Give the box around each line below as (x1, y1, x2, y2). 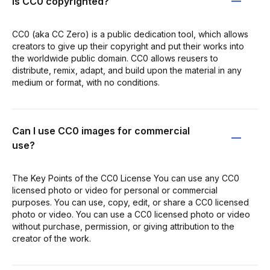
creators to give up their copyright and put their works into (12, 40, 244, 51)
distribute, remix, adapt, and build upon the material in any (12, 64, 242, 75)
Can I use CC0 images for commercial (12, 124, 190, 137)
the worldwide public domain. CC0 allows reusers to (12, 52, 218, 63)
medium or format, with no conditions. (12, 77, 160, 87)
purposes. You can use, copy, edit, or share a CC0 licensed (12, 196, 249, 207)
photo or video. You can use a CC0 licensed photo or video (12, 209, 250, 219)
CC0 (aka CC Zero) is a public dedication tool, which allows (12, 28, 248, 39)
